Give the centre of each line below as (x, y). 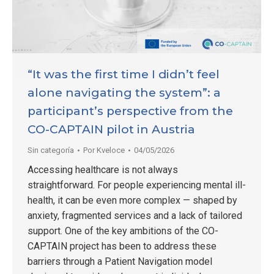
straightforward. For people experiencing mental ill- (137, 185)
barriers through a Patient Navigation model (120, 261)
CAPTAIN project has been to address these (122, 246)
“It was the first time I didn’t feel (124, 74)
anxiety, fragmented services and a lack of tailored (135, 215)
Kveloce (111, 150)
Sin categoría (51, 150)
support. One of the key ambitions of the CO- (123, 231)
